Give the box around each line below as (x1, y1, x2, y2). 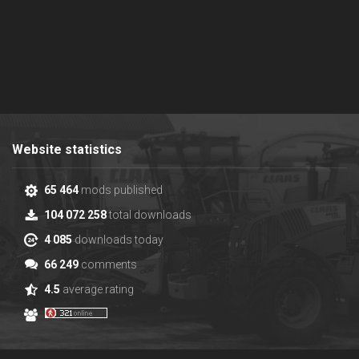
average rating (60, 283, 134, 296)
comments (79, 258, 137, 272)
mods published (79, 184, 163, 197)
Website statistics (12, 142, 122, 158)
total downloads (107, 208, 192, 222)
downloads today (72, 233, 163, 247)
